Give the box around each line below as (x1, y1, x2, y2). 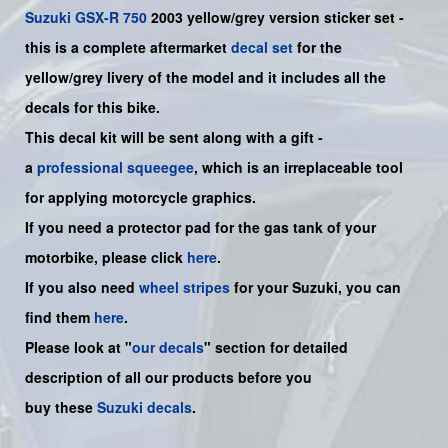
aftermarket (150, 36, 227, 57)
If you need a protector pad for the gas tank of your (25, 216, 376, 237)
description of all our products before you (25, 366, 312, 387)
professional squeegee (37, 156, 194, 177)
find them (25, 306, 94, 327)
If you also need (25, 276, 139, 297)
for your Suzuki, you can (230, 276, 401, 297)
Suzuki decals (97, 396, 192, 417)
